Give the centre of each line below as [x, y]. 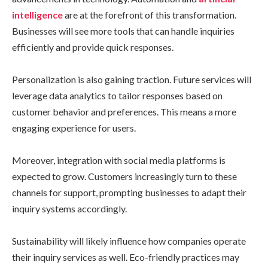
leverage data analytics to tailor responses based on [117, 95]
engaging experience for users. [74, 127]
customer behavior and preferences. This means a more [124, 111]
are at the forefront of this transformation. [150, 14]
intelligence [37, 14]
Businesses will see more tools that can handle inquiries [123, 31]
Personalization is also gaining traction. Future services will [132, 79]
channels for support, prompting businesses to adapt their [129, 192]
